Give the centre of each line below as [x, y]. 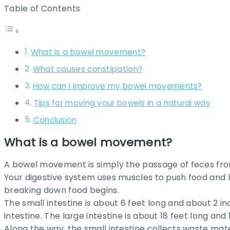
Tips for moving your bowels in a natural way [122, 103]
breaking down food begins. [62, 190]
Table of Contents [42, 8]
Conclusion [55, 120]
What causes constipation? [88, 69]
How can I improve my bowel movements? [117, 86]
